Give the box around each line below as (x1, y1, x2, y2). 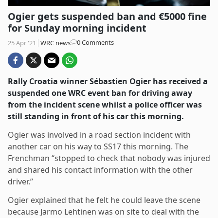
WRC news (40, 38, 71, 47)
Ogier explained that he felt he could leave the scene (8, 194, 200, 205)
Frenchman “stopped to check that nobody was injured (8, 152, 210, 163)
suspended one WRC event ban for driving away (8, 87, 192, 98)
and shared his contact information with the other (8, 164, 193, 175)
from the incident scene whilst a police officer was (8, 99, 202, 110)
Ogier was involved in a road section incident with (8, 129, 191, 140)
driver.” (8, 176, 33, 187)
